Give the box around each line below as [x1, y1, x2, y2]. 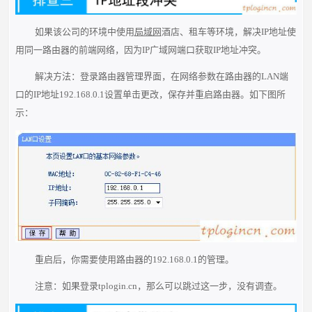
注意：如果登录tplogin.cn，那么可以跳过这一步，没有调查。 [34, 280, 282, 291]
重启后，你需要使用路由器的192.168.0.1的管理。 [34, 253, 234, 265]
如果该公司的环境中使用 [34, 26, 134, 37]
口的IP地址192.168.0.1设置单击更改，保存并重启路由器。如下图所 [15, 88, 286, 100]
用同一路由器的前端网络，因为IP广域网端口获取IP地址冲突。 [15, 44, 267, 55]
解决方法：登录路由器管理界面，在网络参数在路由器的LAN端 [34, 70, 288, 81]
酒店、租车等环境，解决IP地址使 [161, 26, 296, 37]
